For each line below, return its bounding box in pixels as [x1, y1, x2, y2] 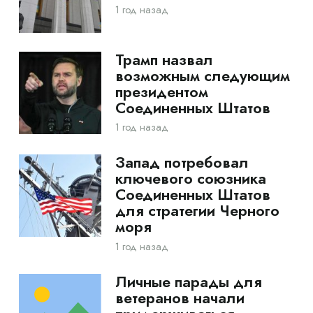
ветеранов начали [115, 286, 245, 309]
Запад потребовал [115, 152, 249, 174]
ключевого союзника [115, 168, 266, 190]
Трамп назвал [115, 48, 213, 71]
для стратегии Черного [115, 200, 279, 222]
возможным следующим [115, 64, 290, 87]
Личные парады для [115, 270, 262, 293]
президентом [115, 80, 208, 103]
